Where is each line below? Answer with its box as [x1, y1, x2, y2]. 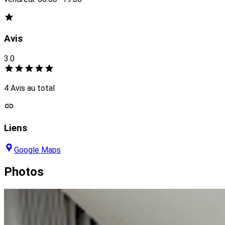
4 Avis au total [4, 83, 55, 93]
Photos [4, 165, 44, 179]
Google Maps [14, 145, 61, 155]
